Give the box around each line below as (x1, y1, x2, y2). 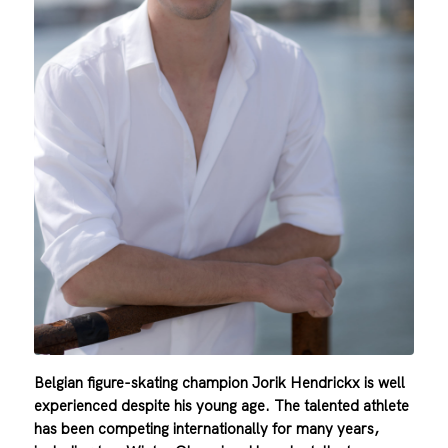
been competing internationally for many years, (60, 419, 379, 439)
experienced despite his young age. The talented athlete (33, 396, 409, 416)
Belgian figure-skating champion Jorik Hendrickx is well (33, 373, 405, 393)
